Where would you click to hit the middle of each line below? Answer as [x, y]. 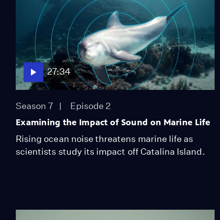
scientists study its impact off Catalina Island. [110, 151]
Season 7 [35, 106]
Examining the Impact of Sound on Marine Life [113, 122]
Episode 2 [90, 106]
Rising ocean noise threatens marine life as [105, 138]
